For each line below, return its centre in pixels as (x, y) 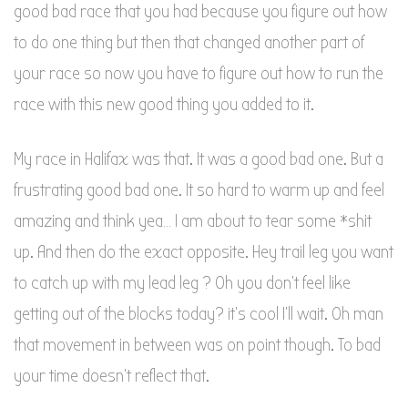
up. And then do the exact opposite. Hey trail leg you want (204, 251)
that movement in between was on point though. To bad (197, 344)
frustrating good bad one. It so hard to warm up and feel (199, 189)
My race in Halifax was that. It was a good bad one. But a (199, 158)
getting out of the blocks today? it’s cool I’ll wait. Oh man (199, 313)
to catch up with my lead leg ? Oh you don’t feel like (182, 282)
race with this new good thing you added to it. (164, 104)
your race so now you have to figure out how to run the (199, 73)
